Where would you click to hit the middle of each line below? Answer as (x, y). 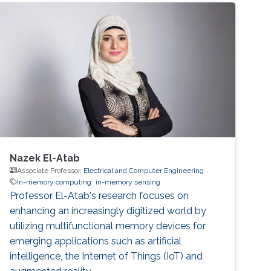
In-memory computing (54, 182)
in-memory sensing (128, 182)
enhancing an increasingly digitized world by (108, 211)
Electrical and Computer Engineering (144, 170)
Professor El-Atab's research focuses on (100, 195)
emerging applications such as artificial (96, 241)
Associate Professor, (51, 170)
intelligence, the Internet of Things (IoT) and (106, 256)
